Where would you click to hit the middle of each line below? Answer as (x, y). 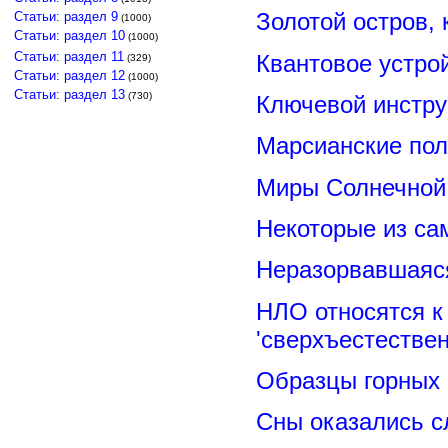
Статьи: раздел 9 (66, 16)
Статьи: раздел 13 (69, 94)
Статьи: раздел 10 (69, 35)
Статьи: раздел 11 (69, 56)
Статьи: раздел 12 (69, 75)
